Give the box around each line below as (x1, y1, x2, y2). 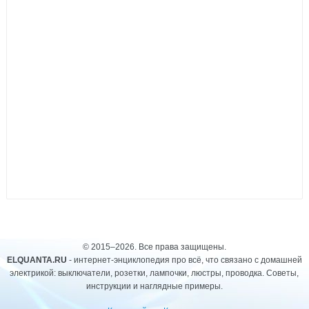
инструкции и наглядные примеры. (86, 281, 223, 291)
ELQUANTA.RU (6, 255, 67, 265)
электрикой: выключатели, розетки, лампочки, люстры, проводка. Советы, (10, 268, 299, 278)
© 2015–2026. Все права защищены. (82, 242, 226, 252)
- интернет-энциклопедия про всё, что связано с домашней (66, 255, 302, 265)
